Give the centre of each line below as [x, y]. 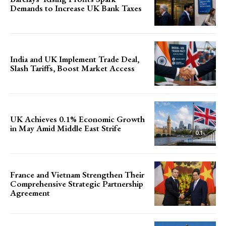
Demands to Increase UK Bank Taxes [76, 8]
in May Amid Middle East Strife [66, 128]
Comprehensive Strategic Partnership [77, 184]
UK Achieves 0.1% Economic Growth [77, 119]
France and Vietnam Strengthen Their [77, 175]
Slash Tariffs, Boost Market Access [72, 68]
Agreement [30, 193]
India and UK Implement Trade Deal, [75, 59]
